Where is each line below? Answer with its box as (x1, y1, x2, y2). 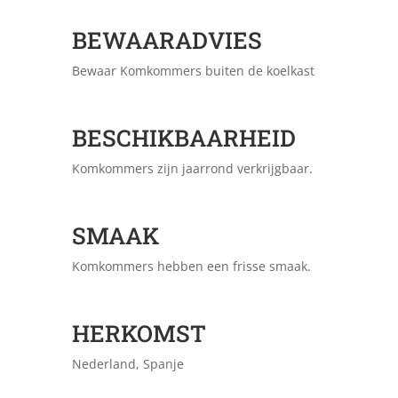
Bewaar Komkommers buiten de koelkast (71, 62, 314, 80)
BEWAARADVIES (71, 25, 262, 56)
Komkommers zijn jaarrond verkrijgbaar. (71, 160, 313, 178)
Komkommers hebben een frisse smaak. (71, 258, 311, 275)
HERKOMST (71, 318, 206, 349)
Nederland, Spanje (71, 355, 184, 373)
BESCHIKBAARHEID (71, 123, 296, 154)
